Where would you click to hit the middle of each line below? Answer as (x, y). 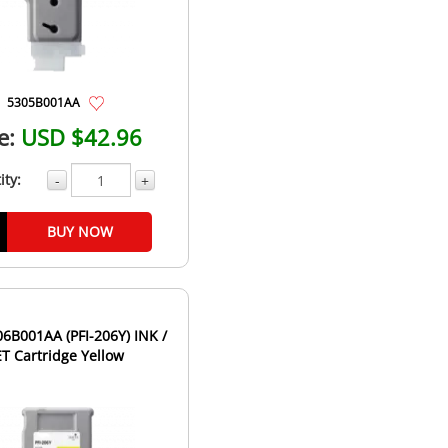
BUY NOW (79, 232)
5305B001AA (43, 102)
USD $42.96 (82, 137)
